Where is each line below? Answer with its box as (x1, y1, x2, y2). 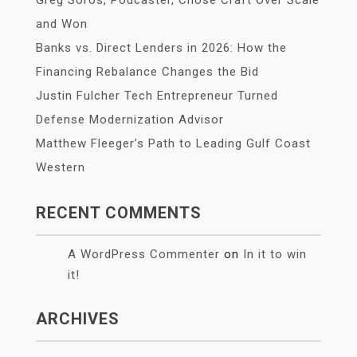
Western (36, 160, 85, 175)
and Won (36, 17, 88, 31)
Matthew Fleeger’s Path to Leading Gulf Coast (36, 136, 311, 151)
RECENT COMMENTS (36, 203, 202, 222)
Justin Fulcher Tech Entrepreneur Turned (36, 88, 278, 103)
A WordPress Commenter (68, 247, 220, 261)
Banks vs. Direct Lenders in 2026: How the (36, 41, 287, 55)
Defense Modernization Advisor (36, 112, 224, 127)
